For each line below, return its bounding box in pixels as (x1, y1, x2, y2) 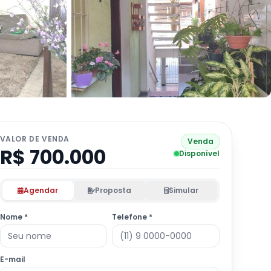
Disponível (178, 148, 220, 158)
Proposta (95, 185, 132, 195)
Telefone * (112, 212, 153, 222)
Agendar (24, 185, 59, 195)
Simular (169, 185, 199, 195)
